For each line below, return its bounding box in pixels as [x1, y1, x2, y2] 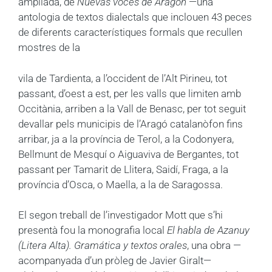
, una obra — [187, 239, 241, 252]
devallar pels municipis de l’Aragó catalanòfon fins [18, 117, 243, 130]
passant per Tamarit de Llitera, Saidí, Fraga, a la [18, 163, 228, 175]
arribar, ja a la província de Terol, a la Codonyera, [18, 132, 234, 145]
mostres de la [18, 41, 80, 54]
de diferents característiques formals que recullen [18, 26, 242, 39]
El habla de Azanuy [167, 224, 250, 237]
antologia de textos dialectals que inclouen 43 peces [18, 11, 252, 24]
